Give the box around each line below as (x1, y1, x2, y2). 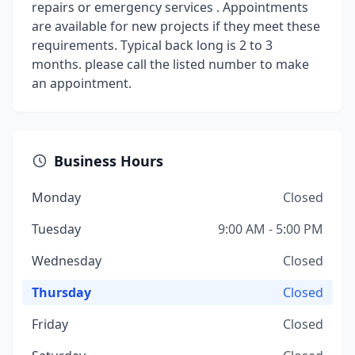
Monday (32, 189, 81, 206)
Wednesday (32, 252, 101, 269)
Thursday (32, 284, 91, 301)
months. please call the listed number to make (32, 55, 309, 73)
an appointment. (32, 74, 132, 92)
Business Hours (54, 151, 163, 170)
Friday (32, 315, 68, 333)
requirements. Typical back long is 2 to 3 (32, 36, 273, 54)
